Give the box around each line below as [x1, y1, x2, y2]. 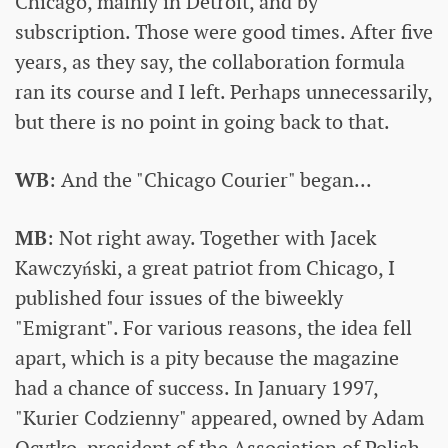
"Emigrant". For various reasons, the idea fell [15, 315, 412, 342]
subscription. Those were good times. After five [15, 19, 433, 46]
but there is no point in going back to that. [15, 109, 390, 136]
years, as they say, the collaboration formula [15, 49, 405, 76]
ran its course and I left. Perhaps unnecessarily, [15, 79, 432, 106]
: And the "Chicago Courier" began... [49, 167, 372, 194]
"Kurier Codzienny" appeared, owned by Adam [15, 405, 424, 432]
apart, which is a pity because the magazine [15, 345, 399, 372]
